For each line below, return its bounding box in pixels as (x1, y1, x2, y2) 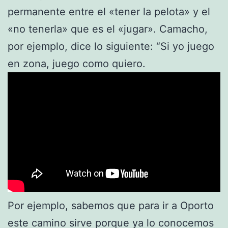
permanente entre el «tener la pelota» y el (8, 5, 210, 18)
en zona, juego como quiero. (8, 57, 146, 70)
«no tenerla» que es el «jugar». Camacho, (8, 22, 208, 35)
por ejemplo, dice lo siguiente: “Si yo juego (8, 40, 214, 52)
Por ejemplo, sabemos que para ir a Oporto (8, 199, 214, 212)
